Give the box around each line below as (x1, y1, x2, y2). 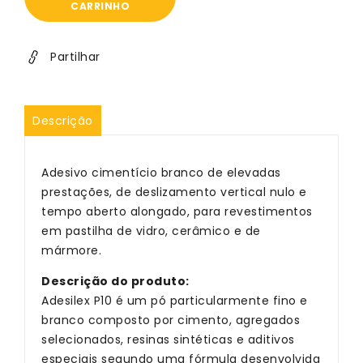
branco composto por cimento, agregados (41, 312, 300, 328)
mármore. (41, 242, 101, 258)
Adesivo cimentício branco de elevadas (41, 164, 281, 181)
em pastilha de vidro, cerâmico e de (41, 223, 261, 239)
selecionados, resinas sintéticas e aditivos (41, 331, 295, 348)
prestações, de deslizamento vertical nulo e (41, 184, 307, 200)
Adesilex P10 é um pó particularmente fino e (41, 293, 308, 309)
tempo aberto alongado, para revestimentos (41, 203, 313, 220)
